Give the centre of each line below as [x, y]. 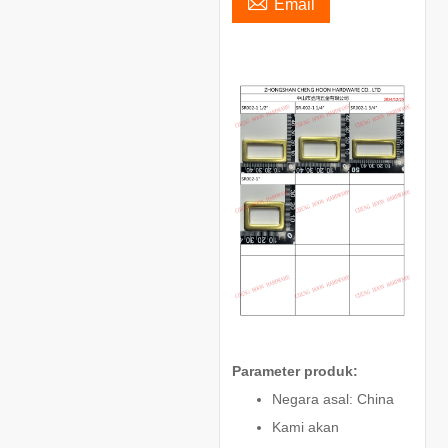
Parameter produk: [294, 370]
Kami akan [305, 426]
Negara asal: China [334, 398]
